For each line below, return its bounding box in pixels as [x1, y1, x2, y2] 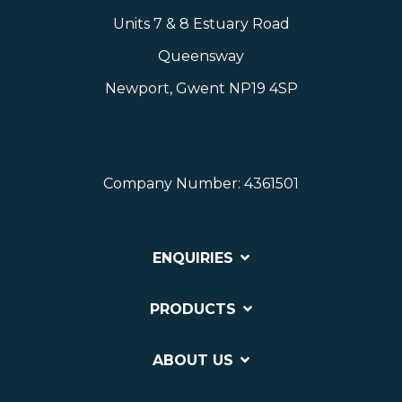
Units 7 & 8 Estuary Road [112, 15, 290, 33]
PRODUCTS [150, 301, 236, 319]
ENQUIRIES [153, 249, 233, 267]
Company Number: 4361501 [103, 175, 299, 193]
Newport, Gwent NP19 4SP [104, 80, 298, 98]
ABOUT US [153, 352, 233, 370]
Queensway [158, 48, 244, 66]
